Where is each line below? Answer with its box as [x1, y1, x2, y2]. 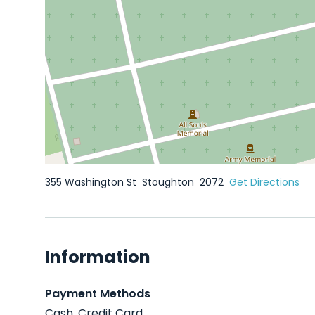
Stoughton [142, 175, 197, 189]
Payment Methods [45, 285, 150, 302]
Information [45, 245, 150, 269]
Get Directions [229, 175, 300, 189]
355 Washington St [45, 175, 139, 189]
